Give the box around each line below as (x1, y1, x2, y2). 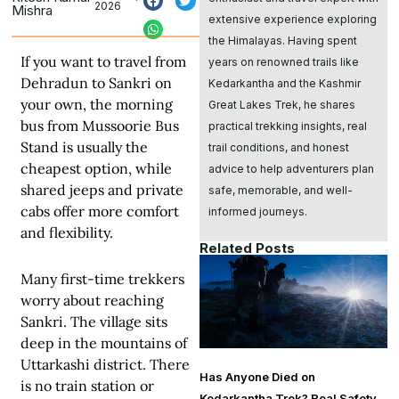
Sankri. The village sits (20, 313, 167, 331)
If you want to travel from (20, 53, 186, 71)
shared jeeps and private (20, 181, 183, 199)
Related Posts (199, 239, 295, 256)
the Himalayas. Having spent (208, 33, 357, 47)
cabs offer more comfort (20, 202, 179, 221)
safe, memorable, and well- (208, 183, 353, 197)
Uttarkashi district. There (20, 355, 190, 374)
